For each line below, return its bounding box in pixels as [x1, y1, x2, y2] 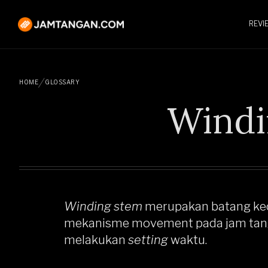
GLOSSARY [45, 78, 80, 86]
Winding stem [64, 199, 142, 214]
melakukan [64, 233, 128, 247]
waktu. [168, 233, 207, 247]
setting [128, 233, 168, 247]
